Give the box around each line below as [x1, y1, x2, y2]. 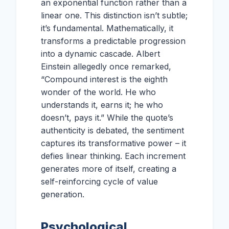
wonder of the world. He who [41, 87, 156, 98]
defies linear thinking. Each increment [41, 151, 186, 162]
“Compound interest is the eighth [41, 74, 168, 85]
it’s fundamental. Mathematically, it [41, 23, 173, 34]
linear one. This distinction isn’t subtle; [41, 10, 188, 21]
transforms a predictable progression [41, 36, 186, 47]
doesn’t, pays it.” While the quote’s [41, 112, 173, 123]
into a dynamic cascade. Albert [41, 49, 160, 59]
